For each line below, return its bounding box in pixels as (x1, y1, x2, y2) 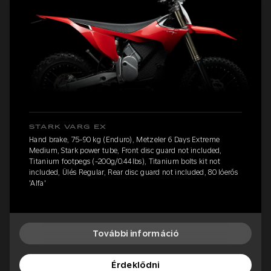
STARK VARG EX (29, 123, 107, 130)
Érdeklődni (111, 260, 160, 270)
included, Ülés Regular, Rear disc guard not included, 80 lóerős (29, 168, 238, 177)
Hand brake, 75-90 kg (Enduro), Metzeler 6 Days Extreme (29, 135, 220, 144)
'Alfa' (29, 178, 46, 188)
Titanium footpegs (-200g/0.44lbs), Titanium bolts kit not (29, 157, 221, 166)
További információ (92, 228, 179, 238)
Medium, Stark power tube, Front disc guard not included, (29, 146, 222, 155)
